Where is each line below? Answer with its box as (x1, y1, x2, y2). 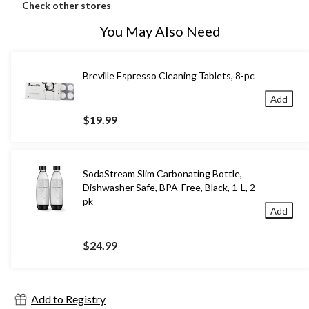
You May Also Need (99, 22, 221, 39)
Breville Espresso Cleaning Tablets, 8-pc (83, 69, 255, 81)
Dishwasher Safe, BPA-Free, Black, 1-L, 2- (83, 181, 259, 193)
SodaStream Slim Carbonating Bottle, (83, 167, 242, 179)
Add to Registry (31, 292, 106, 306)
